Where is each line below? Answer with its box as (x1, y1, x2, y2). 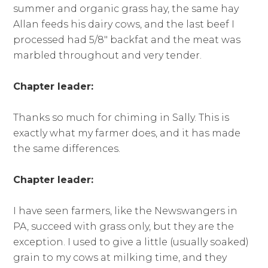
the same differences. (13, 143, 121, 155)
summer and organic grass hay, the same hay (13, 3, 239, 15)
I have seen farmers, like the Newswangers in (13, 205, 238, 217)
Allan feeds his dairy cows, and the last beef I (13, 19, 235, 31)
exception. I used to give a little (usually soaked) (13, 236, 249, 248)
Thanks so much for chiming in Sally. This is (13, 112, 230, 124)
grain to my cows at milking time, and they (13, 252, 227, 264)
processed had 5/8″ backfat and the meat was (13, 34, 241, 46)
